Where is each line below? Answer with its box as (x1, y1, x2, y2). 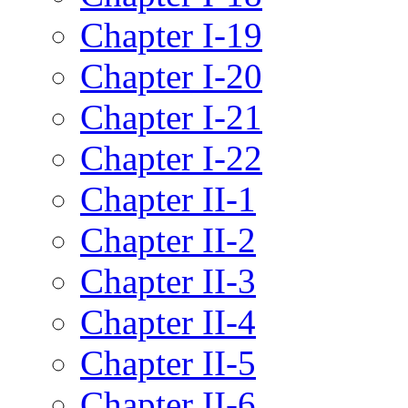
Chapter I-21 (80, 97, 262, 137)
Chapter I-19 (80, 15, 262, 55)
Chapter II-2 (80, 219, 256, 260)
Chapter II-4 (80, 301, 256, 342)
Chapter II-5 (80, 342, 256, 382)
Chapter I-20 (80, 56, 262, 96)
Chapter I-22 (80, 138, 262, 178)
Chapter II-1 (80, 178, 256, 219)
